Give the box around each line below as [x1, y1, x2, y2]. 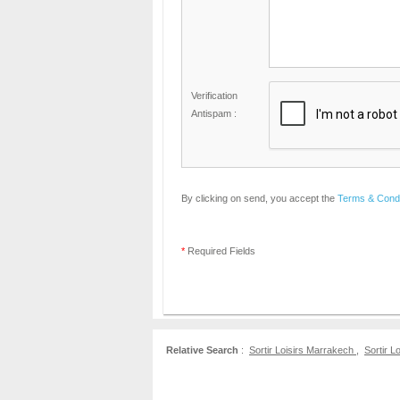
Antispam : [191, 108, 237, 119]
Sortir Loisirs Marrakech [249, 345, 356, 355]
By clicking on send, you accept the [181, 193, 337, 204]
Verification [191, 90, 237, 101]
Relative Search [166, 345, 238, 355]
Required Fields [185, 246, 255, 256]
